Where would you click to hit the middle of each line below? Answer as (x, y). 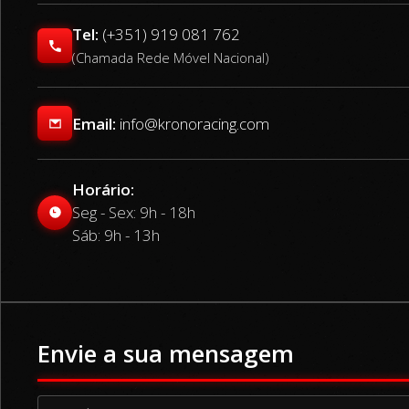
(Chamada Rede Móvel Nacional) (170, 58)
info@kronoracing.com (194, 123)
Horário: (103, 189)
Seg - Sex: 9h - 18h (134, 212)
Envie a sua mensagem (166, 353)
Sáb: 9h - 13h (116, 235)
